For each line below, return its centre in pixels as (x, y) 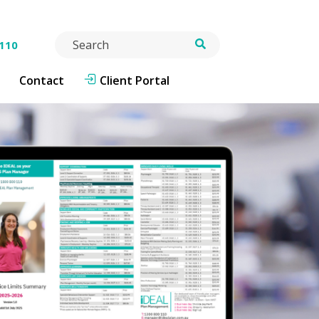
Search (73, 39)
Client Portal (135, 80)
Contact (42, 80)
